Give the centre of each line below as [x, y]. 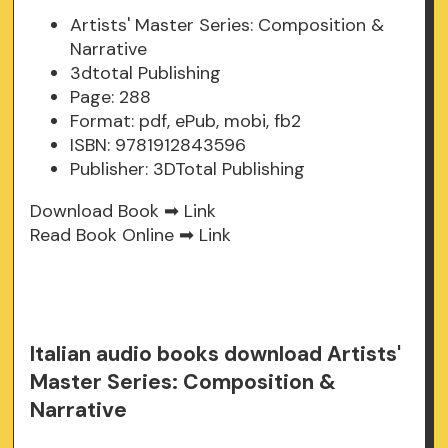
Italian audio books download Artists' [216, 354]
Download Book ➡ [107, 211]
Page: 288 [111, 97]
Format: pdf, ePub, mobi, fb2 [186, 121]
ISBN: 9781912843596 [158, 145]
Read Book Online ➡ [115, 235]
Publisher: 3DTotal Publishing [188, 169]
